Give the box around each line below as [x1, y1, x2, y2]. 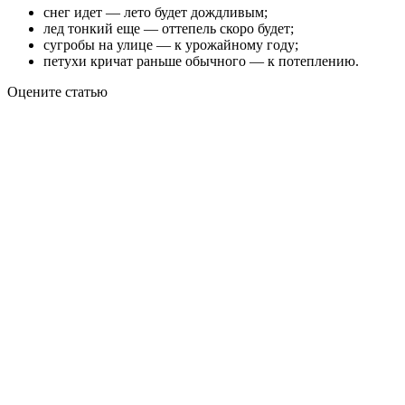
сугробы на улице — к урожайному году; [43, 36, 298, 52]
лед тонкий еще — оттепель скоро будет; [43, 20, 294, 36]
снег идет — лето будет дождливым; [43, 4, 268, 20]
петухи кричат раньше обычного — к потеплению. [43, 52, 359, 69]
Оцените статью [7, 83, 108, 99]
